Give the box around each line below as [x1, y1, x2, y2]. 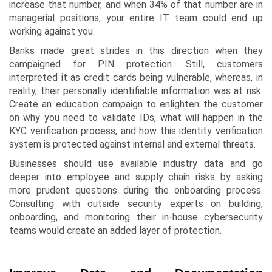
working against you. [9, 25, 95, 38]
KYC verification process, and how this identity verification [9, 125, 263, 137]
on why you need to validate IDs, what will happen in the [9, 112, 263, 124]
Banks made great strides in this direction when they [9, 45, 263, 57]
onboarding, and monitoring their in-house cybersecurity [9, 211, 263, 223]
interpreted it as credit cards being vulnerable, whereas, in [9, 72, 263, 84]
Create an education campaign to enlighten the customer [9, 98, 263, 110]
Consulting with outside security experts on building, [9, 198, 263, 210]
